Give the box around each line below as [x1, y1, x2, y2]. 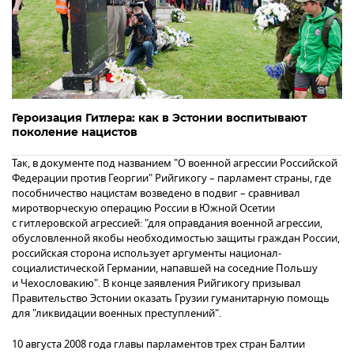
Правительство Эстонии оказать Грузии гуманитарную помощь [12, 290, 330, 306]
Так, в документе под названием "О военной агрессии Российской [12, 155, 337, 171]
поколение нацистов [12, 124, 137, 139]
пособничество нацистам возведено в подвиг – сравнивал [12, 185, 300, 201]
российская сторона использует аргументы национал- [12, 245, 281, 261]
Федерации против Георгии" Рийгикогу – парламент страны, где [12, 170, 331, 186]
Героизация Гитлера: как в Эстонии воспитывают [12, 110, 307, 125]
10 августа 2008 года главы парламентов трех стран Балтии [12, 336, 305, 352]
